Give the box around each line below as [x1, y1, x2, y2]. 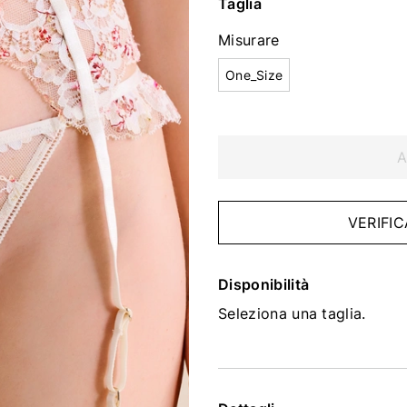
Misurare [218, 31, 280, 49]
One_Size [225, 67, 283, 83]
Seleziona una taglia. [218, 304, 366, 323]
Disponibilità [218, 275, 310, 293]
